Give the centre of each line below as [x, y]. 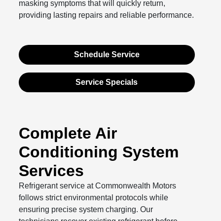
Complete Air [68, 133]
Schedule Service [107, 54]
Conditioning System [99, 152]
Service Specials [107, 82]
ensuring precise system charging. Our [86, 209]
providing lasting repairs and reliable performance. [107, 15]
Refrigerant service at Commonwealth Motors [98, 185]
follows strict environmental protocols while [94, 197]
